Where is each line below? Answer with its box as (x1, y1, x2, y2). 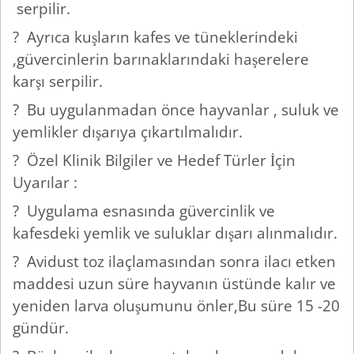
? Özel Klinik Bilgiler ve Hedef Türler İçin (13, 149, 296, 171)
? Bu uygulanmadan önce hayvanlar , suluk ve (13, 99, 339, 121)
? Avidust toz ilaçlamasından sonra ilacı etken (13, 250, 336, 273)
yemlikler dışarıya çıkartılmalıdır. (13, 121, 247, 143)
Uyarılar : (13, 171, 81, 194)
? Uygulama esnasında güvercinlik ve (13, 200, 275, 222)
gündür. (13, 317, 73, 339)
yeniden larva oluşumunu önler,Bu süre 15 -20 (13, 295, 340, 317)
